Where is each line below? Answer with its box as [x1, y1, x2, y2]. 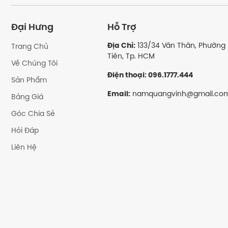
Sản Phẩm [11, 76, 47, 84]
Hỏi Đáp [11, 127, 39, 135]
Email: [107, 90, 130, 98]
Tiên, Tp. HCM [107, 52, 155, 61]
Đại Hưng [11, 22, 53, 33]
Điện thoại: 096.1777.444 [107, 71, 193, 79]
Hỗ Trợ [107, 22, 136, 33]
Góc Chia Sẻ [11, 110, 55, 118]
